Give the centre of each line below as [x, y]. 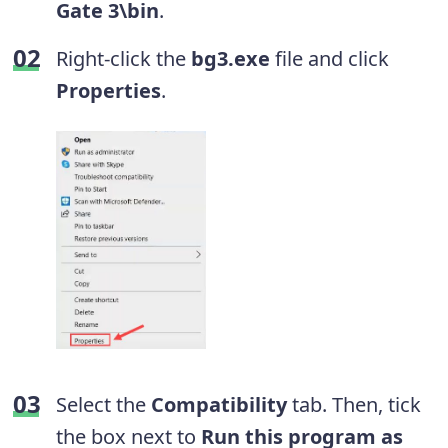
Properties [108, 91]
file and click [329, 59]
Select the [103, 404]
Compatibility [219, 404]
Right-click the [123, 59]
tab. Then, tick [354, 404]
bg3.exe [230, 59]
